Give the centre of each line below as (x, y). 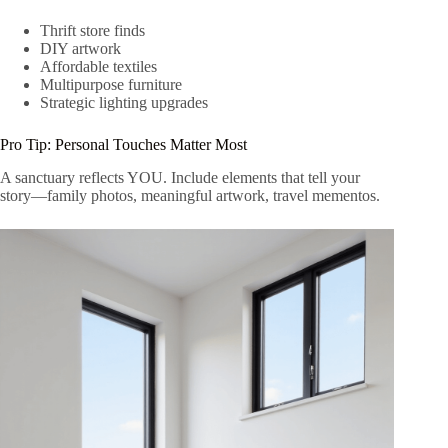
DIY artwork (80, 49)
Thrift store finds (92, 31)
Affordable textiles (98, 67)
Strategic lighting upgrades (124, 103)
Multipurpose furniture (111, 85)
